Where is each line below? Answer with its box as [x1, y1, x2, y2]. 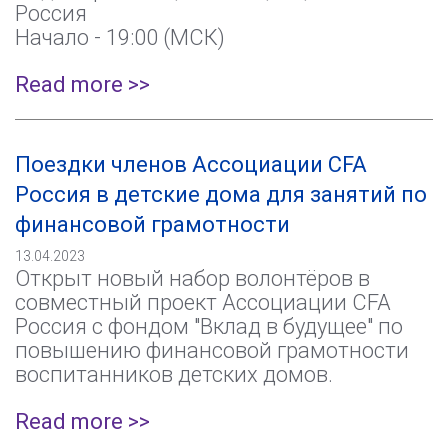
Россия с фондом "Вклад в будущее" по [15, 314, 403, 339]
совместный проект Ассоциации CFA [15, 290, 391, 315]
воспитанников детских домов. [15, 362, 333, 387]
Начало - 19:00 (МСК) [15, 25, 225, 50]
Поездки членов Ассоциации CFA [15, 152, 367, 177]
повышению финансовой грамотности [15, 338, 409, 363]
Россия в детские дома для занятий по [15, 182, 427, 207]
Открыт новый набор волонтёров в [15, 266, 370, 291]
